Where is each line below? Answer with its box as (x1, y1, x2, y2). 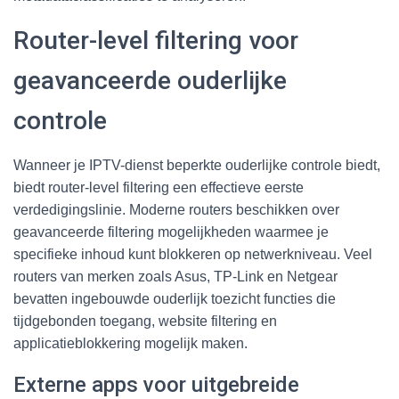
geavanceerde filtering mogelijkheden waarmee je (13, 224, 329, 240)
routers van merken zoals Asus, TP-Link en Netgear (13, 268, 338, 284)
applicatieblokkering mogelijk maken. (13, 335, 248, 351)
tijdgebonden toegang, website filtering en (13, 313, 277, 329)
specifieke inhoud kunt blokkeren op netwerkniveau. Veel (13, 246, 372, 262)
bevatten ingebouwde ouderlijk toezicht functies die (13, 290, 336, 306)
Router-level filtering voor (13, 25, 298, 55)
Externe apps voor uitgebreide (13, 371, 299, 397)
